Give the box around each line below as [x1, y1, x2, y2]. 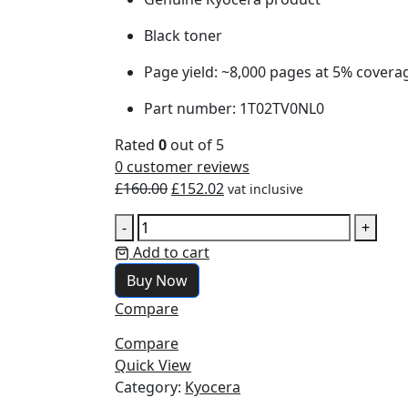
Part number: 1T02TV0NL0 [144, 97, 324, 118]
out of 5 [167, 134, 224, 155]
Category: [115, 376, 185, 397]
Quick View [115, 354, 191, 375]
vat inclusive [228, 179, 303, 198]
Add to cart [133, 241, 209, 262]
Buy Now [127, 270, 188, 291]
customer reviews [123, 156, 250, 177]
